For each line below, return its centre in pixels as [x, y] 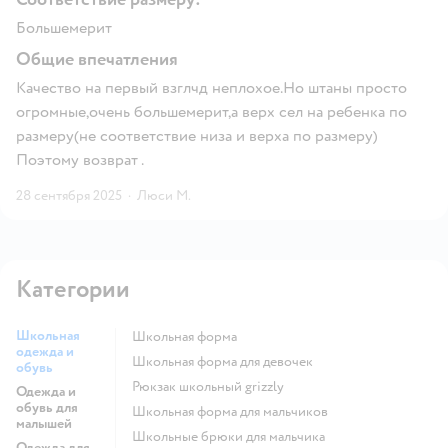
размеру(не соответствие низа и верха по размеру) [197, 135]
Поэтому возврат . [80, 159]
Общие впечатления [97, 59]
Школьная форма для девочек [229, 361]
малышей [44, 423]
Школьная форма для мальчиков [237, 411]
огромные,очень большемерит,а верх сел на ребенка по [211, 111]
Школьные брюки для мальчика [235, 436]
